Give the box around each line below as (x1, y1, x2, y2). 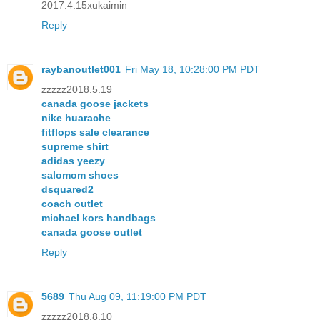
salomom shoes (41, 169, 119, 181)
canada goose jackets (41, 98, 149, 110)
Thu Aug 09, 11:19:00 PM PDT (69, 291, 206, 303)
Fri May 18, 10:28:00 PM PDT (125, 64, 260, 76)
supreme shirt (41, 141, 109, 153)
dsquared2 (41, 184, 94, 196)
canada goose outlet (41, 226, 142, 239)
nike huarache (41, 112, 111, 124)
